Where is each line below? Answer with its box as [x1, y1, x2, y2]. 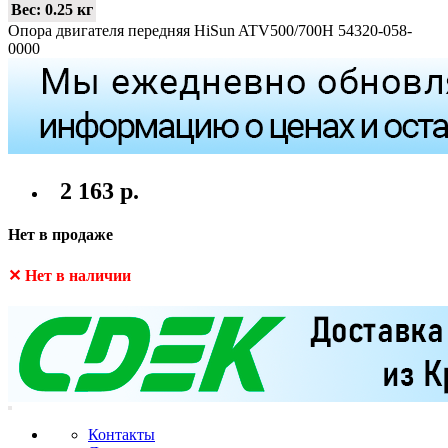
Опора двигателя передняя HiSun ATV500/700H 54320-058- [8, 22, 412, 40]
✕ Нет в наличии [8, 266, 131, 284]
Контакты [88, 425, 155, 443]
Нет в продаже [8, 226, 113, 244]
